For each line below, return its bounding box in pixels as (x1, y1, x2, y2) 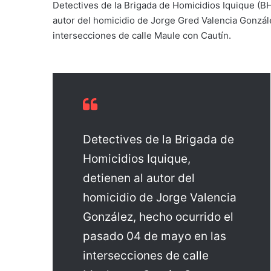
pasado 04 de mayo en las (83, 229, 226, 244)
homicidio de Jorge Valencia (83, 191, 237, 205)
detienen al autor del (83, 171, 195, 186)
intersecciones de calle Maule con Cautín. (53, 29, 231, 41)
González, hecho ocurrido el (83, 210, 233, 224)
